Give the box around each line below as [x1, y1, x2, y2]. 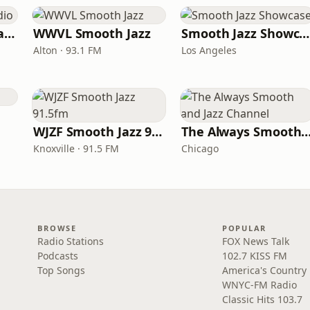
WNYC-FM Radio [221, 278, 297, 291]
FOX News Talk [221, 235, 289, 248]
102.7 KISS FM [221, 249, 287, 262]
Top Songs [37, 264, 86, 277]
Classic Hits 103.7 [221, 293, 302, 306]
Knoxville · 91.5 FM [33, 142, 119, 155]
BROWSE [37, 223, 77, 233]
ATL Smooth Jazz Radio [4, 25, 15, 42]
